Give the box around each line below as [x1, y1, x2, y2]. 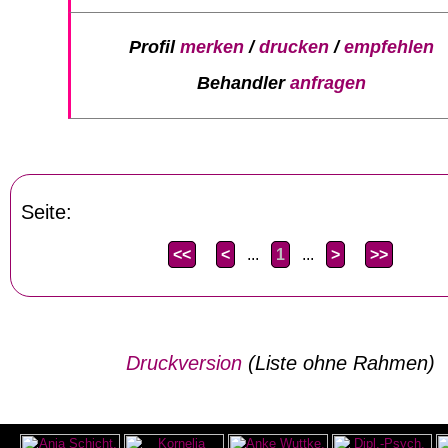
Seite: [21, 201, 72, 224]
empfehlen [343, 37, 434, 58]
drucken [258, 37, 329, 58]
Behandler [196, 72, 290, 93]
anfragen [289, 72, 366, 93]
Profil [128, 37, 180, 58]
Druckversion [125, 352, 242, 375]
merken [179, 37, 244, 58]
